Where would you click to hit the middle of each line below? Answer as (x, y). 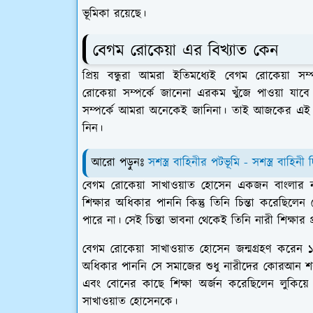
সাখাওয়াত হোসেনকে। (130, 302)
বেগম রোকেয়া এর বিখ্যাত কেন (186, 51)
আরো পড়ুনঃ (118, 163)
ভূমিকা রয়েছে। (114, 14)
